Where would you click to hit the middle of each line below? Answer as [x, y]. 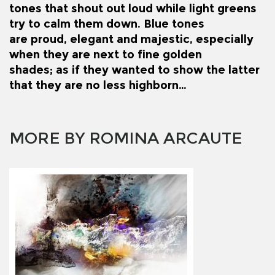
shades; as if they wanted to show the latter [134, 70]
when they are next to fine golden [106, 54]
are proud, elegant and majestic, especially [131, 39]
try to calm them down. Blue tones [107, 24]
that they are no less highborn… [98, 85]
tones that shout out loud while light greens [133, 8]
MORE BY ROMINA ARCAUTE [126, 138]
